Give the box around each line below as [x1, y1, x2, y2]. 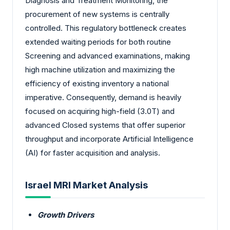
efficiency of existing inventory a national [25, 79, 169, 89]
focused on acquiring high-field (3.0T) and [25, 106, 175, 117]
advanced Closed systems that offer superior [25, 120, 185, 130]
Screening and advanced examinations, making [25, 51, 190, 61]
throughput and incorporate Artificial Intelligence [25, 134, 194, 144]
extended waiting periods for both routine [25, 37, 171, 47]
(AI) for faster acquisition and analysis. [25, 148, 160, 158]
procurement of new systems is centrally [25, 9, 169, 20]
